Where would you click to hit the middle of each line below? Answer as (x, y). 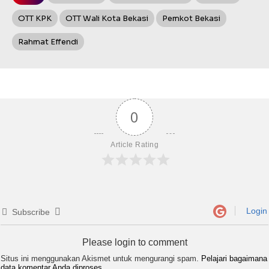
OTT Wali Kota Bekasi (107, 19)
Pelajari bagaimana (234, 259)
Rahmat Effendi (48, 42)
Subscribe (31, 212)
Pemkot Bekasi (191, 19)
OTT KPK (35, 19)
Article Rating (134, 145)
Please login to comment (134, 243)
